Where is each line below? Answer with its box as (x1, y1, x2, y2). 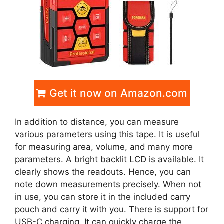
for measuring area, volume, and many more (15, 141, 193, 152)
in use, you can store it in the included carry (15, 191, 190, 202)
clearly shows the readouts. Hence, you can (15, 166, 191, 177)
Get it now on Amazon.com (46, 86, 187, 99)
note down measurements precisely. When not (15, 179, 201, 189)
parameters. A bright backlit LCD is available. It (15, 154, 204, 164)
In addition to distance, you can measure (15, 116, 179, 127)
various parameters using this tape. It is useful (15, 129, 200, 139)
